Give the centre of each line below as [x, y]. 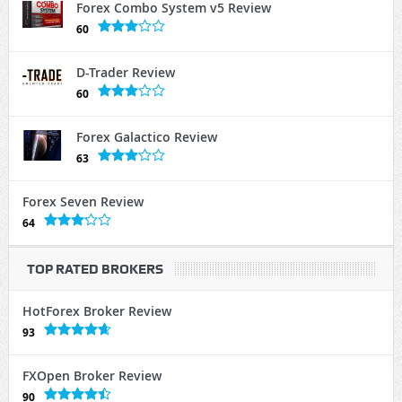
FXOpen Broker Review [92, 376]
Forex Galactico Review [146, 137]
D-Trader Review [125, 73]
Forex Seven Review [83, 202]
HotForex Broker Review [96, 311]
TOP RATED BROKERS [95, 270]
